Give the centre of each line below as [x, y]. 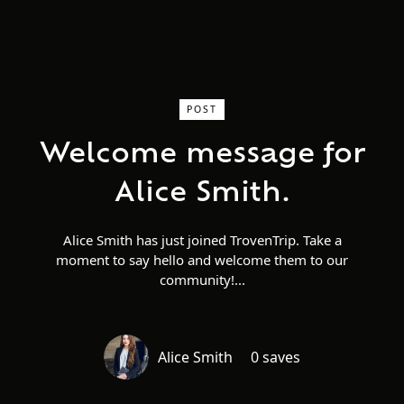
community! [197, 280]
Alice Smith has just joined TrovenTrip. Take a [202, 240]
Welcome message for [202, 156]
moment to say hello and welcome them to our [202, 260]
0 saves [275, 357]
